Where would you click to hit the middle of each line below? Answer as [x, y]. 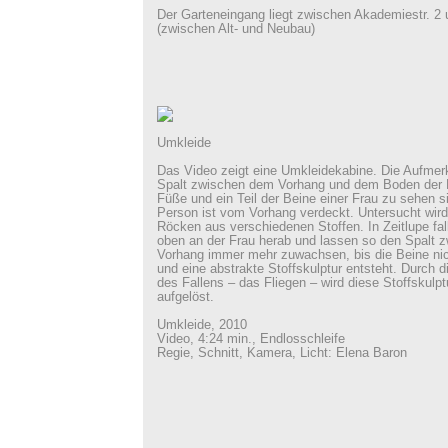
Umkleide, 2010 [201, 325]
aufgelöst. [185, 297]
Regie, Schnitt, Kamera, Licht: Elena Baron [281, 353]
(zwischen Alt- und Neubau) [235, 29]
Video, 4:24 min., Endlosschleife [250, 339]
